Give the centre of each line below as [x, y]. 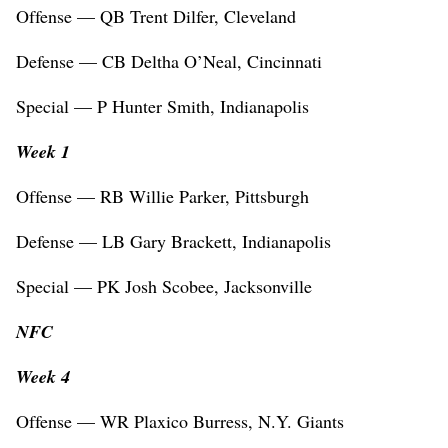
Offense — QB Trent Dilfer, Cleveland [156, 16]
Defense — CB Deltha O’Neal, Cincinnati [169, 61]
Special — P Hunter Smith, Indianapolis [162, 106]
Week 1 [43, 152]
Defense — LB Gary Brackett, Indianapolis [173, 241]
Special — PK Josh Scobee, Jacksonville [164, 286]
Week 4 [43, 377]
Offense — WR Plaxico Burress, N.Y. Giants [180, 421]
